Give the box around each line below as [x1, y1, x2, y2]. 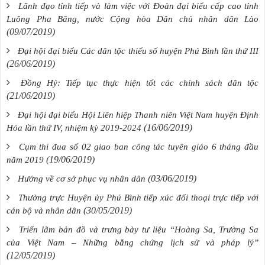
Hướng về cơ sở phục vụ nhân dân [18, 174, 146, 184]
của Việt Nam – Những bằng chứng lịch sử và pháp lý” [7, 238, 258, 248]
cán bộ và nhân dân [7, 206, 81, 216]
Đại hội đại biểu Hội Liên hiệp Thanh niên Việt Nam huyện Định [18, 110, 259, 120]
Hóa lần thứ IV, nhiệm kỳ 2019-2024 [7, 123, 141, 133]
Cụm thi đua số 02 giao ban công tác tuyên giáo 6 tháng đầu [18, 142, 259, 152]
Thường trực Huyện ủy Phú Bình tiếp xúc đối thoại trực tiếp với [18, 193, 259, 203]
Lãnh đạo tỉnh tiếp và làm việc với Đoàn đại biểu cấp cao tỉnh [18, 1, 259, 11]
